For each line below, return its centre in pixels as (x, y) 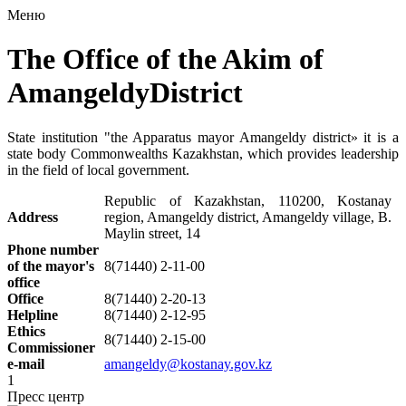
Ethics (26, 331)
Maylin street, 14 (152, 233)
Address (33, 217)
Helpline (33, 314)
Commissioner (51, 347)
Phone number (53, 249)
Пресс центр (46, 396)
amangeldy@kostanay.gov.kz (188, 363)
